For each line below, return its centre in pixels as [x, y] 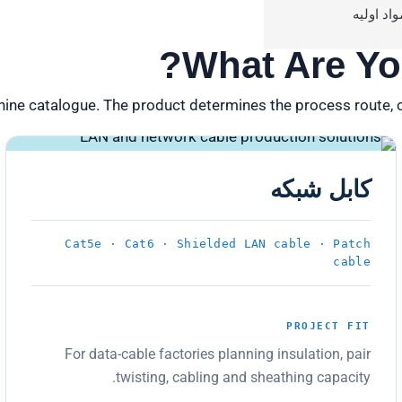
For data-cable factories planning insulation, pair [218, 354]
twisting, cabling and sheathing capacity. [243, 377]
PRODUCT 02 [77, 170]
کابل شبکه [320, 189]
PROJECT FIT [328, 326]
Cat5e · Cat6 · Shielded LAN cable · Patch [218, 244]
